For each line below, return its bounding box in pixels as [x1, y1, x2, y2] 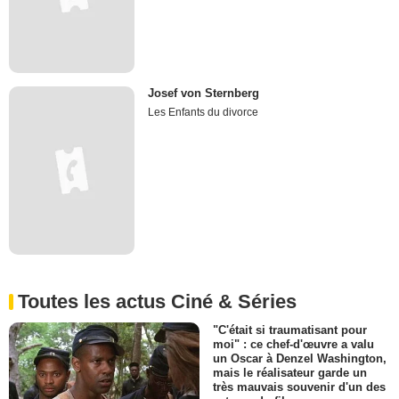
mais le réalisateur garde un [213, 365, 367, 379]
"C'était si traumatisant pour [213, 322, 367, 337]
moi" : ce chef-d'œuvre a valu [213, 337, 374, 351]
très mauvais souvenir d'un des [213, 379, 386, 394]
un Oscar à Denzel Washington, [213, 351, 387, 365]
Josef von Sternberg [148, 86, 260, 101]
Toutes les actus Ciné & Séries [18, 289, 297, 313]
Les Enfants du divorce [148, 106, 259, 119]
